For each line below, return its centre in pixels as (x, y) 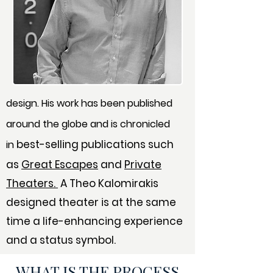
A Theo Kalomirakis (108, 183)
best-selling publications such (95, 144)
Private (143, 165)
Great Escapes (60, 165)
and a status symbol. (61, 240)
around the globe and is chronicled (88, 124)
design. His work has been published (89, 103)
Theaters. (32, 183)
